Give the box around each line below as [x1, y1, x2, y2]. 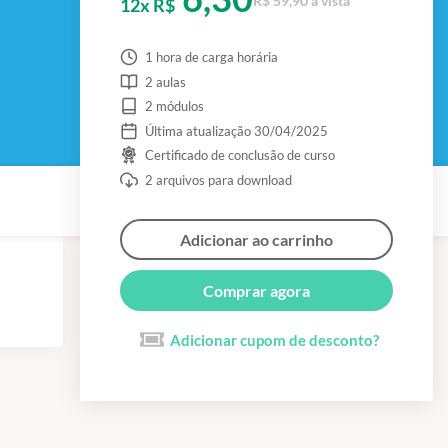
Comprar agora [203, 280, 310, 300]
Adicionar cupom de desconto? [169, 330, 379, 349]
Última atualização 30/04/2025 [144, 122, 328, 139]
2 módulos [144, 98, 204, 114]
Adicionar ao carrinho [180, 229, 333, 249]
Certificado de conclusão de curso [144, 147, 335, 163]
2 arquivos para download [144, 171, 292, 188]
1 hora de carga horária [144, 49, 278, 65]
